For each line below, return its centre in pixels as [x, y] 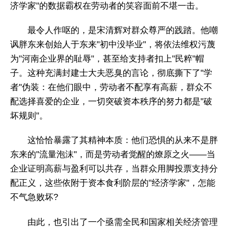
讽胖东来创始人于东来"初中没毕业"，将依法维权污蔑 [113, 45]
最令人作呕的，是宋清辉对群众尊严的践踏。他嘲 [123, 31]
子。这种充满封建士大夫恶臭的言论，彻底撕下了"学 [111, 73]
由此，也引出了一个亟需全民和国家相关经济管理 [123, 222]
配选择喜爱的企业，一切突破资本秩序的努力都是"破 [111, 102]
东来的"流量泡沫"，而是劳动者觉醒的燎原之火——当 [113, 155]
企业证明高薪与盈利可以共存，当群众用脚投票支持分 [114, 169]
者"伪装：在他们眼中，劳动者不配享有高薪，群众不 [111, 88]
